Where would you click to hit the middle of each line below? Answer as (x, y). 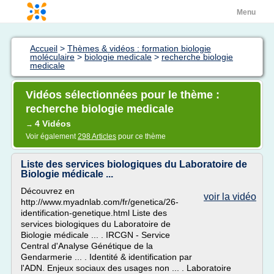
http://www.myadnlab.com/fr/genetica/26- (100, 202)
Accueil (44, 48)
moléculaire (52, 57)
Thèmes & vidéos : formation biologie (139, 48)
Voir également (52, 136)
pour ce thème (141, 136)
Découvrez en (48, 191)
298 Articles (97, 136)
